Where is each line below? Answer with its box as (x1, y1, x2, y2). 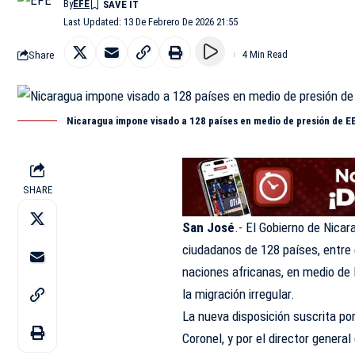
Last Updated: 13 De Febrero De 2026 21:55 (63, 16, 239, 28)
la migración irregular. (182, 286, 296, 303)
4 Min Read (242, 48, 288, 60)
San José (182, 219, 235, 236)
